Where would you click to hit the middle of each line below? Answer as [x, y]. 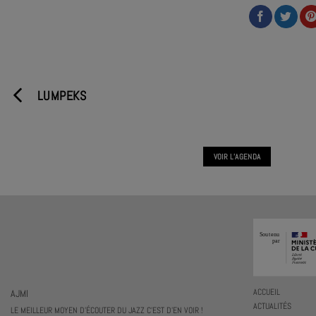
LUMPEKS [62, 95]
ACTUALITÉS [272, 306]
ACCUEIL [266, 292]
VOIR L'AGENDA [237, 156]
